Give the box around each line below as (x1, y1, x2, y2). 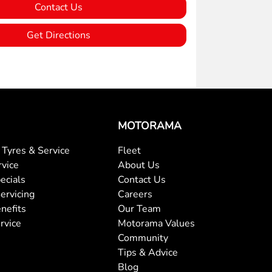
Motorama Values (118, 216, 195, 230)
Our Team (118, 202, 161, 216)
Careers (118, 187, 153, 201)
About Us (118, 158, 160, 172)
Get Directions (26, 29, 90, 42)
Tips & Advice (118, 245, 178, 259)
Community (118, 231, 169, 245)
